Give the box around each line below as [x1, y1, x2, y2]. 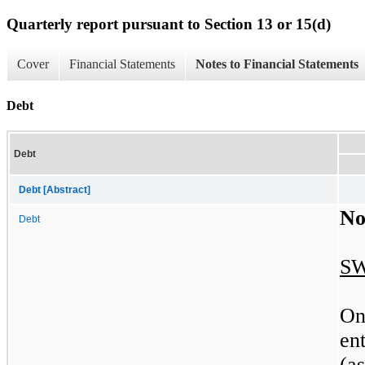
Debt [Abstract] [19, 184, 90, 195]
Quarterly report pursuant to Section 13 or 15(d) [7, 15, 331, 33]
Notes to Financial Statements [196, 57, 358, 72]
